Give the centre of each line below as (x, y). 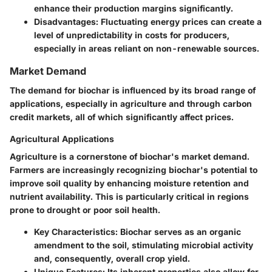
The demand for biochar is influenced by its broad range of (133, 90)
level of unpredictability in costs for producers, (132, 35)
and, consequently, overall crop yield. (112, 259)
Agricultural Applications (62, 139)
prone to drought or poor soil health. (85, 210)
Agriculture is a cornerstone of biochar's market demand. (130, 157)
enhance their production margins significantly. (134, 8)
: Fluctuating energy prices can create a (179, 21)
